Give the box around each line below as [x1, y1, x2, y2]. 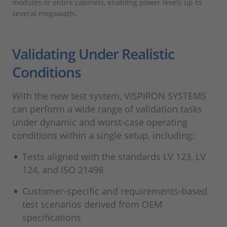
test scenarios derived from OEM [22, 198, 162, 211]
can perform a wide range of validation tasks [12, 103, 202, 116]
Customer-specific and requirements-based [22, 185, 207, 198]
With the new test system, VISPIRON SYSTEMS [12, 90, 206, 102]
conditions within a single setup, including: [12, 129, 195, 142]
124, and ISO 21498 [22, 164, 103, 176]
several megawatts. [12, 9, 78, 19]
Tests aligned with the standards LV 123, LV [22, 150, 206, 163]
